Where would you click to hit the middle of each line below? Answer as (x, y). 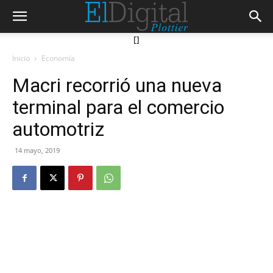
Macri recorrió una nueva (117, 85)
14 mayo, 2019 (37, 150)
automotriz (58, 129)
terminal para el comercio (118, 107)
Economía (58, 58)
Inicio (21, 58)
